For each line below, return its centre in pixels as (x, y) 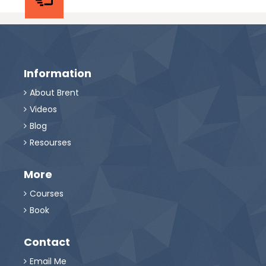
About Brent (54, 93)
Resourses (50, 142)
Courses (47, 194)
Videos (43, 109)
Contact (47, 242)
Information (58, 73)
